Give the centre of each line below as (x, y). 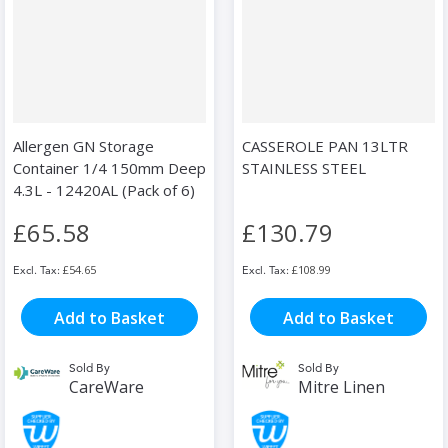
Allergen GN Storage (83, 146)
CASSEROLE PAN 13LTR (325, 146)
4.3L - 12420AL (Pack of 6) (104, 190)
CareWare (106, 387)
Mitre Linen (341, 387)
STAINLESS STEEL (304, 168)
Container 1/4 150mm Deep (109, 168)
